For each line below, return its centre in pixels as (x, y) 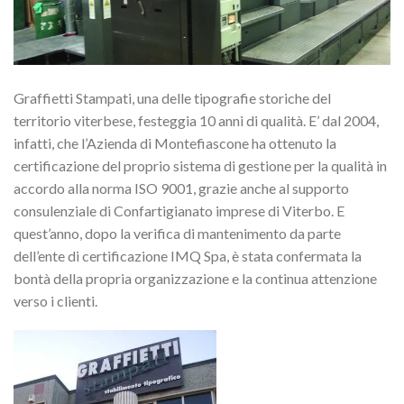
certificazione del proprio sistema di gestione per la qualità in (200, 165)
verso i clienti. (55, 300)
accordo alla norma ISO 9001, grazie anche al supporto (181, 188)
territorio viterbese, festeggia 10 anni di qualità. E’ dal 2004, (196, 120)
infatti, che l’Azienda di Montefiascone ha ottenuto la (175, 142)
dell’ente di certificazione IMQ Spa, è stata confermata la (188, 255)
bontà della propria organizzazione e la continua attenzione (195, 278)
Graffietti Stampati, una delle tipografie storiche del (172, 97)
